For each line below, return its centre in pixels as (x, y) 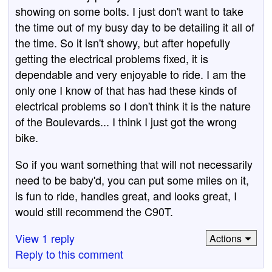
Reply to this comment (69, 254)
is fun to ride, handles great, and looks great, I (126, 195)
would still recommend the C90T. (94, 211)
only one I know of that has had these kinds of (126, 90)
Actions (225, 238)
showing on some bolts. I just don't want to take (129, 11)
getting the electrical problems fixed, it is (112, 58)
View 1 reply (45, 238)
